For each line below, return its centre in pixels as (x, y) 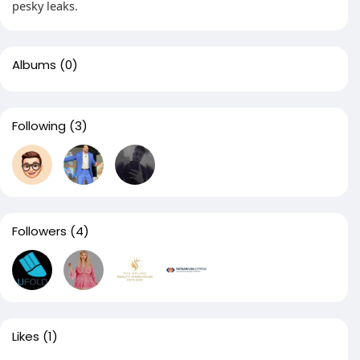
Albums (34, 65)
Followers (39, 231)
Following (39, 126)
